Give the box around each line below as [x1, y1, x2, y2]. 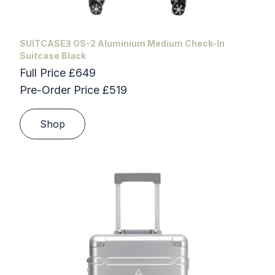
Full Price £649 [20, 66, 96, 79]
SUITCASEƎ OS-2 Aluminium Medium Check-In [20, 37, 225, 48]
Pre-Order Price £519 [20, 83, 127, 96]
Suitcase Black [20, 50, 86, 61]
